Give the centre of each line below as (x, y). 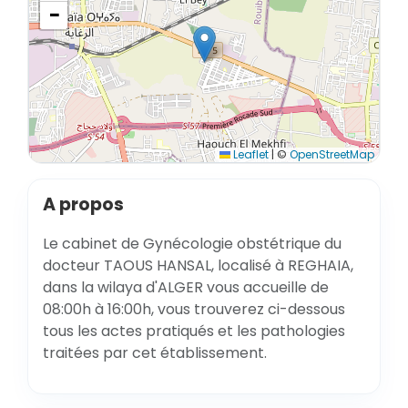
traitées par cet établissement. (155, 353)
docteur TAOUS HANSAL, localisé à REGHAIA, (198, 265)
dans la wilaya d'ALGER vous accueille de (186, 287)
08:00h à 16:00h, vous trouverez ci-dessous (194, 309)
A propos (83, 204)
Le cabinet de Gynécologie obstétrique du (192, 244)
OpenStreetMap (332, 154)
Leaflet (250, 154)
